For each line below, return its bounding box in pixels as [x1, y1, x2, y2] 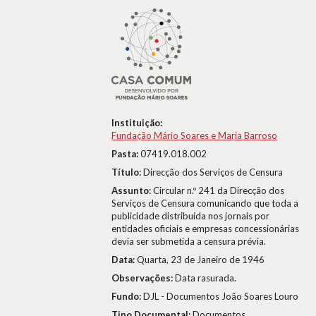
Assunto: [111, 185, 153, 196]
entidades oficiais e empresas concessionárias [111, 223, 299, 234]
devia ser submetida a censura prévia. [111, 236, 266, 247]
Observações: [111, 272, 175, 284]
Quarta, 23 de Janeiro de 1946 [137, 254, 265, 265]
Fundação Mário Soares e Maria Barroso [111, 130, 277, 141]
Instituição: [111, 117, 162, 128]
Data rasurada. [175, 272, 236, 284]
